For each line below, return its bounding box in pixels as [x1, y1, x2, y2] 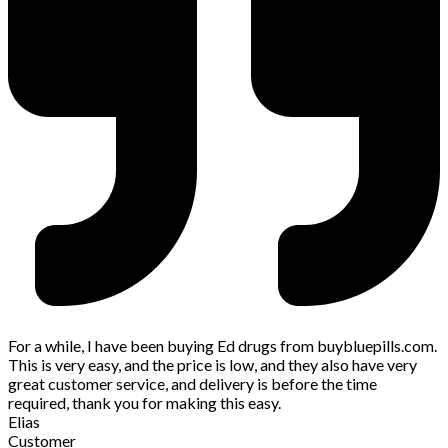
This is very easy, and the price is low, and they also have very [8, 355, 417, 375]
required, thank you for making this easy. [8, 393, 281, 413]
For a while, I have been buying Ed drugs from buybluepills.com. [8, 336, 437, 356]
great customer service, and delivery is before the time [8, 374, 377, 394]
